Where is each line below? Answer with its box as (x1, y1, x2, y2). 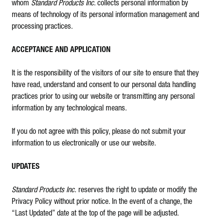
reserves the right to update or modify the (78, 187, 197, 194)
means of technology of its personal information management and (12, 12, 199, 18)
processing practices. (12, 23, 73, 30)
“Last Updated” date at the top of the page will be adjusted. (12, 210, 179, 217)
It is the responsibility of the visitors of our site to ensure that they (12, 70, 199, 77)
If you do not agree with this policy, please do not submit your (12, 128, 186, 135)
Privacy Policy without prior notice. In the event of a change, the (12, 199, 192, 205)
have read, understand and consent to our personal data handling (12, 82, 196, 89)
